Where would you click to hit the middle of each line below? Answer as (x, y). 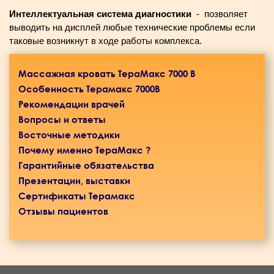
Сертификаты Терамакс (77, 196)
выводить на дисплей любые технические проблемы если (132, 27)
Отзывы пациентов (63, 211)
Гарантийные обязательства (86, 165)
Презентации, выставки (74, 180)
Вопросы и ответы (62, 119)
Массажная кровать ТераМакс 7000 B (107, 73)
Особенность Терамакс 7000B (89, 89)
